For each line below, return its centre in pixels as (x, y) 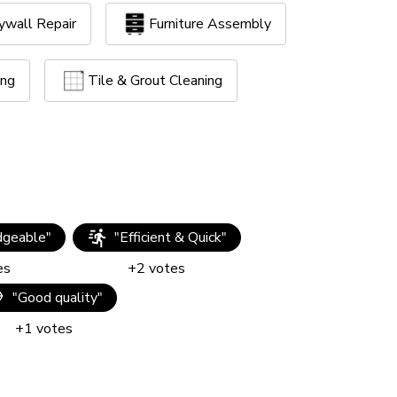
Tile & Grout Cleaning (155, 81)
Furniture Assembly (210, 24)
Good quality (58, 298)
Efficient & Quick (170, 237)
